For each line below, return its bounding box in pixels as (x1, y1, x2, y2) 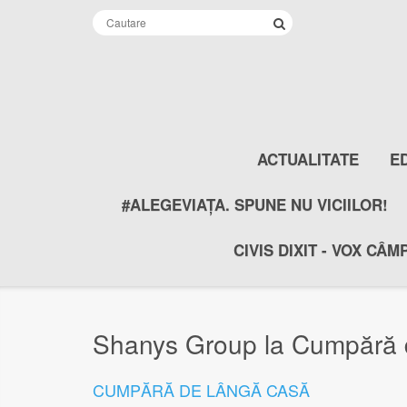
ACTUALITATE (256, 148, 359, 170)
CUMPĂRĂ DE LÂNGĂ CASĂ (93, 377, 310, 402)
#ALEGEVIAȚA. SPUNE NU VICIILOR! (122, 194, 388, 215)
